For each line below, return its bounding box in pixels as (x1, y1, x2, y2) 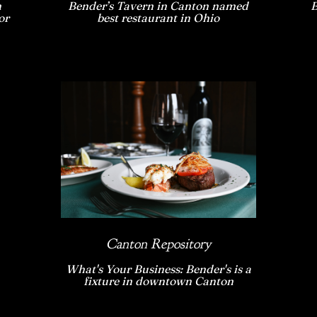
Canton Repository (106, 235, 211, 253)
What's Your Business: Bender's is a (66, 262, 251, 277)
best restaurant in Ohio (97, 10, 220, 25)
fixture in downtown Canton (83, 274, 234, 289)
